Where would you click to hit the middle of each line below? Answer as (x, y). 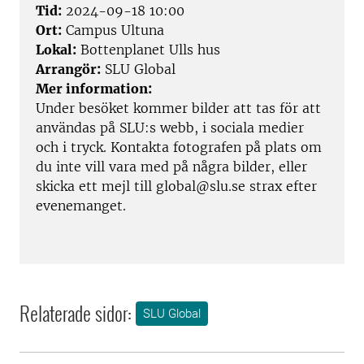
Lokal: (56, 50)
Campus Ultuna (113, 30)
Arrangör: (68, 69)
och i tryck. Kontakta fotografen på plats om (179, 147)
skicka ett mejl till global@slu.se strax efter (176, 186)
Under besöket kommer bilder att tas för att (178, 108)
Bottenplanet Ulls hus (148, 50)
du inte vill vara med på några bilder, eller (171, 167)
